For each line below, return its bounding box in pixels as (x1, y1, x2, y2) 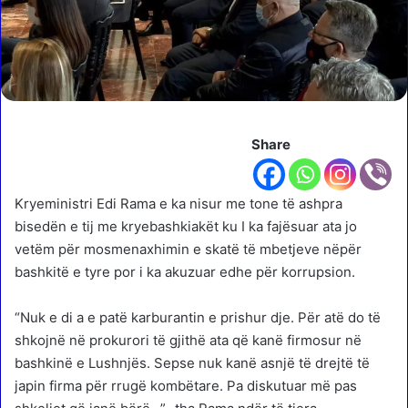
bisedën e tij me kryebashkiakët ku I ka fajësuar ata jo (15, 217, 357, 235)
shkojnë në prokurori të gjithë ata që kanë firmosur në (15, 331, 362, 349)
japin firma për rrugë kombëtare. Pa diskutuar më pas (15, 376, 357, 394)
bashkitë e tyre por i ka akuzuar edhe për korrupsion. (15, 262, 355, 280)
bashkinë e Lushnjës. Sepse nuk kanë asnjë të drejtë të (15, 353, 370, 372)
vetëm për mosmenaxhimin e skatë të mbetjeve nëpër (15, 240, 362, 258)
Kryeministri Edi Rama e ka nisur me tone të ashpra (15, 194, 342, 212)
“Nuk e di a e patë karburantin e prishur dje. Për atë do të (15, 308, 381, 326)
